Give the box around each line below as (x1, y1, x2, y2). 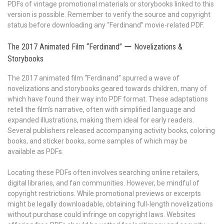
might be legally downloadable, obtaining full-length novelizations (7, 199, 213, 208)
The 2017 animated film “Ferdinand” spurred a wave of (7, 73, 179, 82)
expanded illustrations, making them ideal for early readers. (7, 115, 194, 124)
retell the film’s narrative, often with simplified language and (7, 105, 195, 113)
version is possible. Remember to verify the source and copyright (7, 10, 210, 18)
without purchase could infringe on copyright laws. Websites (7, 210, 195, 218)
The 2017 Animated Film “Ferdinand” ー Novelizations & (7, 41, 182, 51)
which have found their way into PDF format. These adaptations (7, 94, 208, 103)
